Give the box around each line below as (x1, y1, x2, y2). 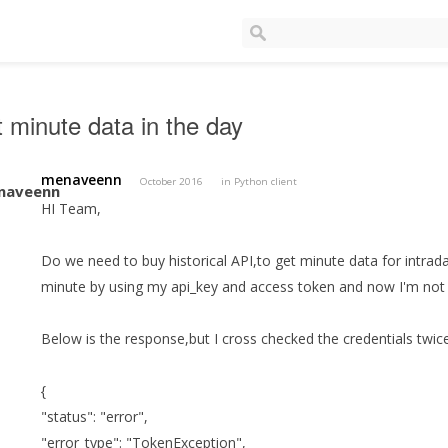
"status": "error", (41, 407, 149, 427)
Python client (234, 175, 298, 189)
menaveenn (41, 170, 123, 190)
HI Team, (41, 199, 102, 219)
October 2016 (140, 175, 204, 189)
